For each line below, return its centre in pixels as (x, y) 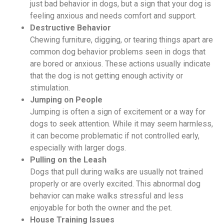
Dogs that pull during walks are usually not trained (116, 172)
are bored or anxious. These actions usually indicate (120, 64)
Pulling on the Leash (68, 160)
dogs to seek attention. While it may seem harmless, (121, 124)
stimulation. (50, 88)
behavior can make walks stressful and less (107, 196)
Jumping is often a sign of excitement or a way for (118, 112)
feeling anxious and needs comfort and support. (113, 16)
